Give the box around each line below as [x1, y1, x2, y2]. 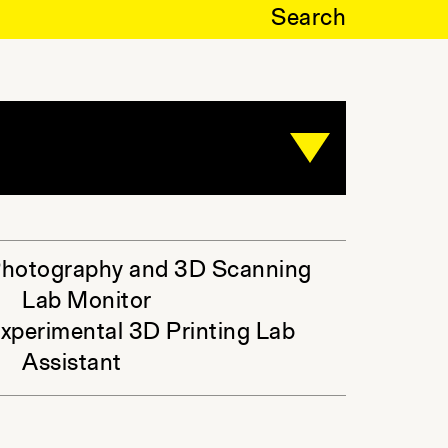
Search [271, 7, 346, 31]
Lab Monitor [22, 290, 152, 314]
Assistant [22, 352, 122, 376]
